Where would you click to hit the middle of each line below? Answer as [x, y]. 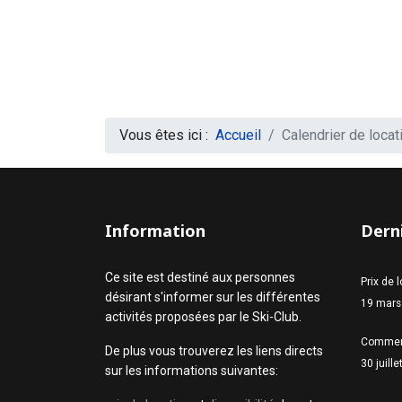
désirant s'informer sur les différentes [213, 297]
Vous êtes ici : [167, 135]
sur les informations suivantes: [192, 371]
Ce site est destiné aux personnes [200, 277]
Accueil [238, 135]
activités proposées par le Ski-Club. [203, 317]
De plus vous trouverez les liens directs [214, 351]
